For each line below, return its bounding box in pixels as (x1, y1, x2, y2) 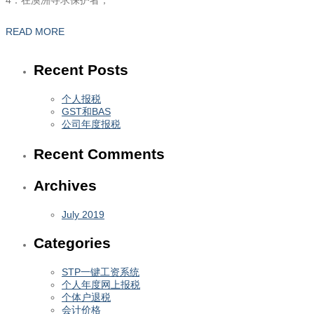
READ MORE (6, 26, 64, 38)
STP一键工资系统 (62, 266, 139, 278)
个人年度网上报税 (62, 279, 140, 291)
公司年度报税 (62, 118, 121, 130)
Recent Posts (34, 62, 128, 78)
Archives (34, 177, 97, 194)
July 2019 (62, 209, 104, 221)
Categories (34, 235, 111, 252)
